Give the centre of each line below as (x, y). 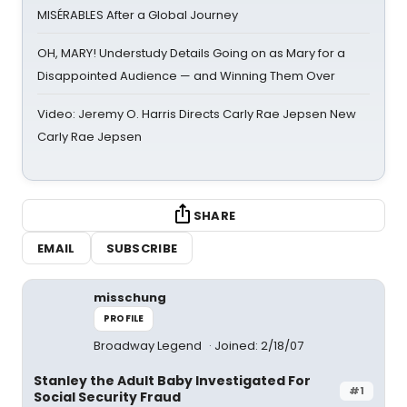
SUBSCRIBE (142, 248)
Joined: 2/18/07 (259, 346)
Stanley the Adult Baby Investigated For (172, 381)
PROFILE (124, 318)
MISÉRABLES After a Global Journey (138, 15)
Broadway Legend (149, 346)
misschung (130, 298)
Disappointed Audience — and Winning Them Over (186, 76)
